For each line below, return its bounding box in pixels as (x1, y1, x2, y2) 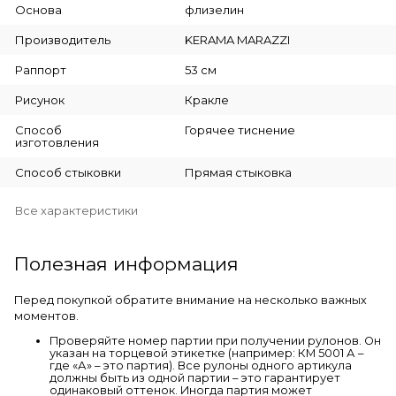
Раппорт (15, 62, 66, 77)
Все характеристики (15, 203, 138, 217)
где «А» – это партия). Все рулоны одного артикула (49, 359, 352, 373)
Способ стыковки (15, 164, 121, 179)
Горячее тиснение (184, 122, 295, 137)
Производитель (15, 32, 110, 47)
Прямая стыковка (184, 164, 292, 179)
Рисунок (15, 92, 65, 107)
